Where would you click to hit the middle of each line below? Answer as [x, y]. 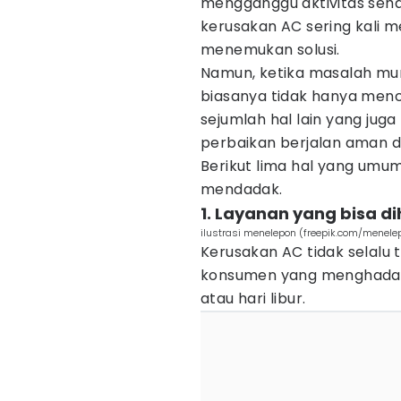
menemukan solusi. [270, 50]
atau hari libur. [253, 299]
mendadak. [242, 189]
